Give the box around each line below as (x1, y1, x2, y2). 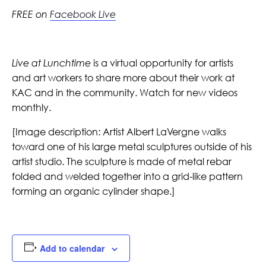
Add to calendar (39, 242, 104, 254)
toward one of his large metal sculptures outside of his (12, 140, 252, 153)
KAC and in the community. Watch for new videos (12, 86, 237, 99)
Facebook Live (50, 8, 116, 20)
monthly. (12, 101, 51, 113)
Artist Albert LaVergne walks (103, 125, 226, 138)
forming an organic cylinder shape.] (12, 185, 175, 197)
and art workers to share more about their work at (12, 71, 235, 84)
